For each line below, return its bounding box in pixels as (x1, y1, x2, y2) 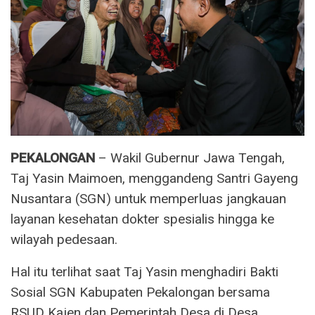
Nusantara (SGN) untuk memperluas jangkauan (11, 191, 286, 207)
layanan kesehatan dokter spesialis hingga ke (11, 211, 274, 228)
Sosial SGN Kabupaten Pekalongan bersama (11, 284, 270, 301)
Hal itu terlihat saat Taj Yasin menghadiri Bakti (11, 264, 278, 281)
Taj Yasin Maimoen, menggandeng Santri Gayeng (11, 170, 298, 187)
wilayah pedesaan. (11, 231, 117, 248)
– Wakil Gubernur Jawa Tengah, (95, 150, 285, 167)
